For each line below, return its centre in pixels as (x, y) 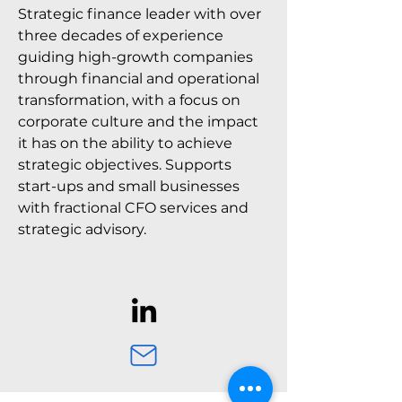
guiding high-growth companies (135, 57)
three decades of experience (121, 35)
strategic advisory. (84, 229)
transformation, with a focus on (129, 100)
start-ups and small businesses (129, 186)
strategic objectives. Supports (125, 165)
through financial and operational (139, 79)
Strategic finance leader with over (140, 14)
